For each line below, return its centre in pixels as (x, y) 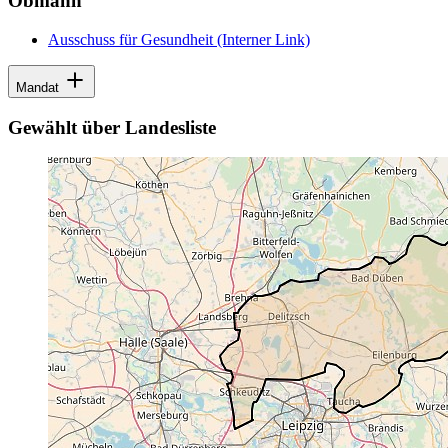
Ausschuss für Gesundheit (130, 39)
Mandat (39, 87)
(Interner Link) (261, 39)
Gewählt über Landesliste (112, 127)
